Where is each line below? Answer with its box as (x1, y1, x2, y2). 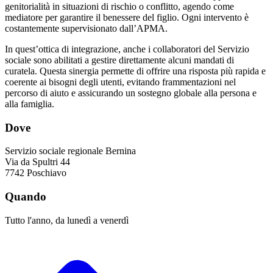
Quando (5, 190, 46, 203)
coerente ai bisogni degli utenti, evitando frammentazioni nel (5, 76, 236, 87)
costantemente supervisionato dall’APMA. (5, 23, 168, 34)
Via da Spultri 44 (5, 157, 70, 168)
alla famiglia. (5, 98, 54, 109)
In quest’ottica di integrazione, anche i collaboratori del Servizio (5, 43, 249, 54)
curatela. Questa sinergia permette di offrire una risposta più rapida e (5, 65, 266, 76)
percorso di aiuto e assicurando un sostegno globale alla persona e (5, 87, 257, 98)
